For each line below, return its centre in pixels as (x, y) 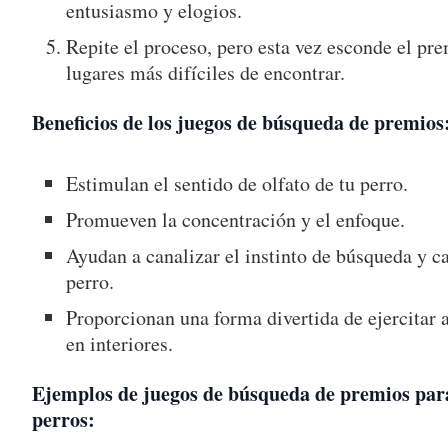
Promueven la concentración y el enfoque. (236, 220)
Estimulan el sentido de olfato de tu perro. (237, 184)
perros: (63, 420)
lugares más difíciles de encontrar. (206, 73)
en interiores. (120, 344)
